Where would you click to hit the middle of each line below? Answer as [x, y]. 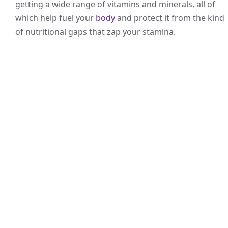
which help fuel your [55, 18]
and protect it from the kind [170, 18]
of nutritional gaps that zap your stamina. [95, 32]
